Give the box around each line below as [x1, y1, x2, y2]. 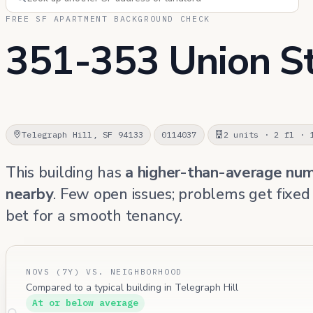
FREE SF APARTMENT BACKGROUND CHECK [6, 13, 210, 24]
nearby [6, 183, 54, 205]
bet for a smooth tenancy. [6, 205, 182, 226]
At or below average [32, 296, 138, 309]
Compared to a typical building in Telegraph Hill [26, 280, 238, 294]
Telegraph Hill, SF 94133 [22, 129, 144, 140]
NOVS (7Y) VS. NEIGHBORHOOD [26, 265, 182, 277]
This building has [6, 161, 126, 183]
